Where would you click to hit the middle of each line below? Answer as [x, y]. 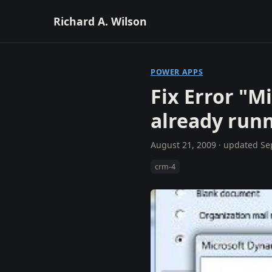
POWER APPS [177, 72]
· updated [238, 145]
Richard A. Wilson [100, 21]
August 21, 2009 [183, 145]
